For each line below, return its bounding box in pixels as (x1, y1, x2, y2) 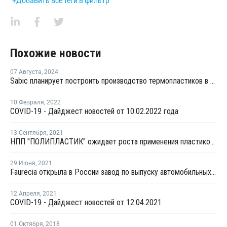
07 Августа (10, 68, 42, 75)
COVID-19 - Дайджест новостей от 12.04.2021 (10, 198, 162, 207)
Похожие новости (10, 46, 101, 60)
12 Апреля (10, 190, 40, 197)
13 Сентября (10, 129, 47, 136)
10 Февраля (10, 99, 44, 106)
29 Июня (10, 160, 35, 167)
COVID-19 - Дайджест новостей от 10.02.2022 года (10, 106, 178, 116)
